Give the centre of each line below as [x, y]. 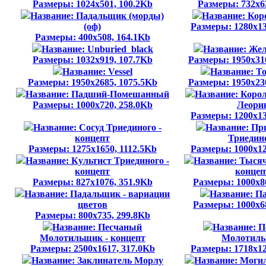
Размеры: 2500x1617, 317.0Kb [92, 248]
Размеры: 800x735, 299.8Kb [92, 215]
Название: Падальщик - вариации [97, 194]
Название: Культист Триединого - [97, 161]
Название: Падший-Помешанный [97, 94]
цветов [92, 205]
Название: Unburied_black [97, 49]
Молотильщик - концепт [92, 238]
